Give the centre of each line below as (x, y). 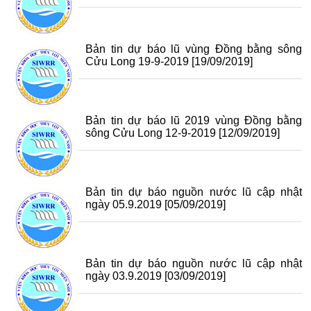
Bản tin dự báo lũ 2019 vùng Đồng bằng (194, 120)
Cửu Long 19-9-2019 (137, 61)
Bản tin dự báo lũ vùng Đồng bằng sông (194, 49)
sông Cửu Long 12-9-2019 (151, 133)
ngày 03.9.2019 (124, 276)
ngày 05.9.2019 (124, 204)
